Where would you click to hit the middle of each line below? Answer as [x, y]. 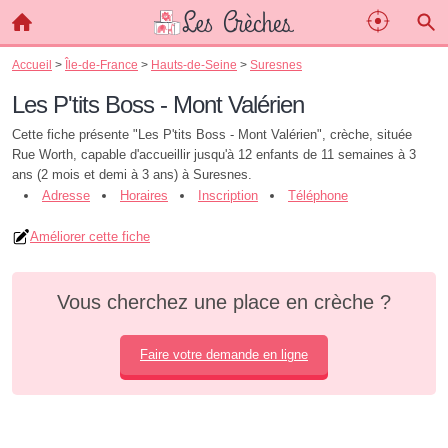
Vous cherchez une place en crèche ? [224, 302]
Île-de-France [101, 64]
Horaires [144, 195]
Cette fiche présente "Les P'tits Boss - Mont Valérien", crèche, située [212, 134]
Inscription [228, 195]
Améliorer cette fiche [90, 236]
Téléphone [318, 195]
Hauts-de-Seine [194, 64]
